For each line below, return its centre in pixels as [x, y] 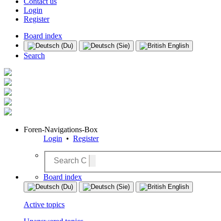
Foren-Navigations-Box [61, 130]
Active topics [44, 205]
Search [34, 56]
